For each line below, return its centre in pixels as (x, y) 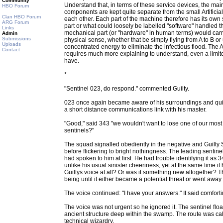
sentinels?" (79, 130)
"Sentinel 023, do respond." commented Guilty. (127, 89)
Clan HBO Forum (21, 17)
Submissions (16, 39)
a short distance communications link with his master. (135, 110)
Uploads (11, 44)
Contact (11, 50)
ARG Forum (15, 22)
